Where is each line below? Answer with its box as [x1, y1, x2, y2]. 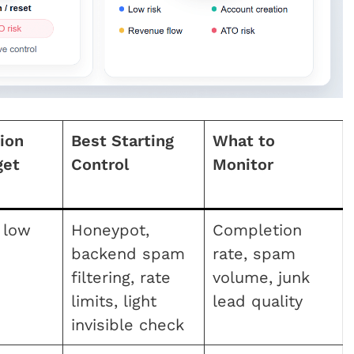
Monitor [213, 154, 273, 174]
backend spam [71, 243, 185, 263]
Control [71, 154, 129, 174]
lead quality [213, 291, 303, 311]
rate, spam [213, 243, 296, 263]
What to [213, 130, 275, 150]
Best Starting [71, 130, 174, 150]
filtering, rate [71, 267, 171, 287]
